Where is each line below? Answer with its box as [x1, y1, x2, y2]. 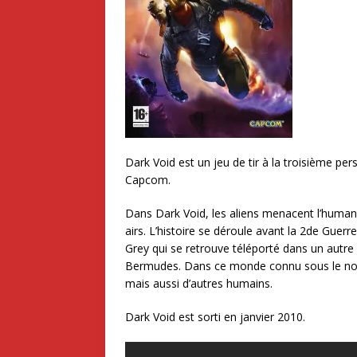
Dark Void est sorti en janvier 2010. [125, 309, 305, 325]
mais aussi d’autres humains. [125, 276, 273, 292]
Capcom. [125, 172, 171, 188]
